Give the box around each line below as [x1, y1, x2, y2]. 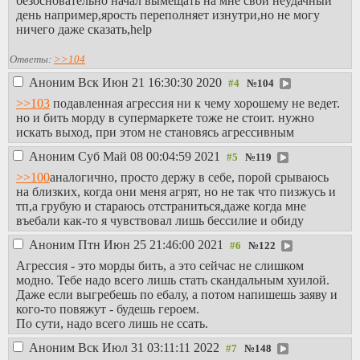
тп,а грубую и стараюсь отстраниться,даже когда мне [16, 199, 306, 213]
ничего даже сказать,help [16, 22, 152, 36]
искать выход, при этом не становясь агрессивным [16, 125, 294, 139]
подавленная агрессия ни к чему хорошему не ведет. [50, 96, 340, 110]
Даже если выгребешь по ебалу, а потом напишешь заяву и [16, 288, 337, 301]
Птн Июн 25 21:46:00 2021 [78, 238, 227, 252]
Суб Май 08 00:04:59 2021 [78, 149, 223, 163]
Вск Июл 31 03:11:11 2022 [78, 341, 223, 354]
